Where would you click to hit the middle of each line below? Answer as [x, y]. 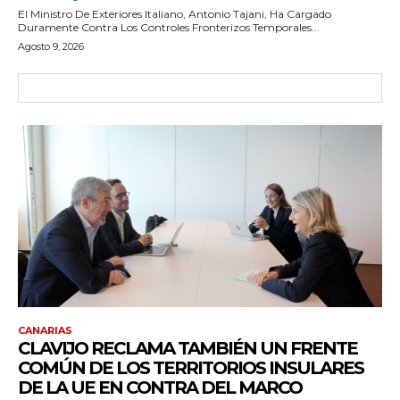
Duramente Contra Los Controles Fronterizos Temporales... [169, 27]
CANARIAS [45, 330]
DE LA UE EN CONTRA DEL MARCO [160, 387]
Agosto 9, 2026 [51, 46]
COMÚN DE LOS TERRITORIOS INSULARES [191, 367]
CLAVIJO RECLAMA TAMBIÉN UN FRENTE [187, 348]
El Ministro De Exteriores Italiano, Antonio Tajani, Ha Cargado [175, 13]
